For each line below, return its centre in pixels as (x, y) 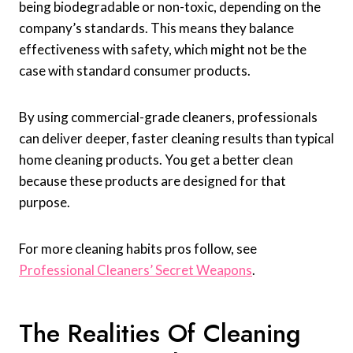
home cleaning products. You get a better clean (156, 160)
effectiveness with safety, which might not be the (163, 50)
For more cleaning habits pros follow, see (138, 249)
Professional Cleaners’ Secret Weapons (136, 270)
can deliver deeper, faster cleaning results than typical (176, 139)
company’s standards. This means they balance (156, 28)
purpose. (45, 203)
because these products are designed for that (152, 181)
